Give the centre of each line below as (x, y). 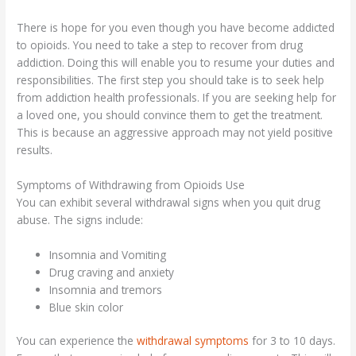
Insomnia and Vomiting (108, 254)
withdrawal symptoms (193, 341)
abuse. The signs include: (80, 219)
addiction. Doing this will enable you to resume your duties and (176, 62)
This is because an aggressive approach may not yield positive (175, 132)
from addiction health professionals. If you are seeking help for (177, 97)
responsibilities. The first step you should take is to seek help (171, 79)
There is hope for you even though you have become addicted (176, 27)
